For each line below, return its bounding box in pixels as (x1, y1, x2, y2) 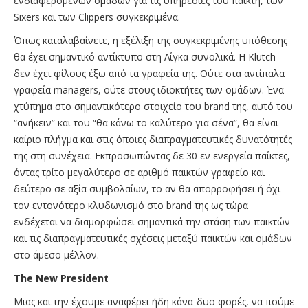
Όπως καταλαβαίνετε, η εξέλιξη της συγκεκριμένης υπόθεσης (14, 33, 287, 47)
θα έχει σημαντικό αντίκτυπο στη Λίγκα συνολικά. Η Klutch (14, 49, 276, 63)
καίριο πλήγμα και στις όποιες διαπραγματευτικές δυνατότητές (14, 132, 292, 146)
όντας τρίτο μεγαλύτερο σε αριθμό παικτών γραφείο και (14, 165, 265, 179)
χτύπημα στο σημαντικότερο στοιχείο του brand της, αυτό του (14, 99, 293, 113)
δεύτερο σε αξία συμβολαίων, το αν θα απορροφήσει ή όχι (14, 181, 280, 195)
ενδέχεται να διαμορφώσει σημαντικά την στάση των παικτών (14, 214, 290, 228)
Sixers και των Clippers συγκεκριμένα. (14, 10, 183, 23)
